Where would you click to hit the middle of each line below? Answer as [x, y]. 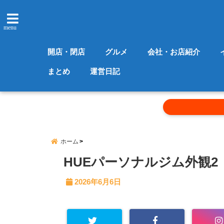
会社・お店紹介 [174, 52]
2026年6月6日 [98, 182]
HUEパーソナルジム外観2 [141, 162]
